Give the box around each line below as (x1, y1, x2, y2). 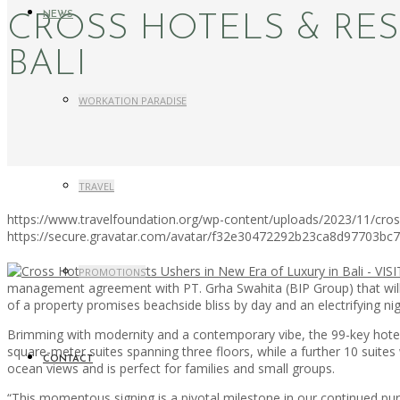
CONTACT (43, 354, 93, 364)
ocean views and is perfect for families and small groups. (7, 360, 335, 377)
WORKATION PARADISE (79, 94, 187, 107)
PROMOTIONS (79, 265, 146, 279)
